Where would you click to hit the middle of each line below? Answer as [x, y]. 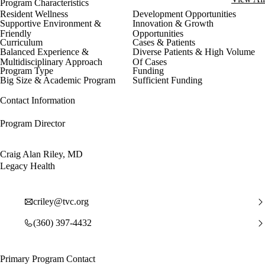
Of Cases [150, 62]
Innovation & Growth [173, 24]
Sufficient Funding [167, 80]
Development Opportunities [184, 14]
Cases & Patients [164, 43]
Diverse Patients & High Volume [194, 52]
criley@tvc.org [61, 202]
